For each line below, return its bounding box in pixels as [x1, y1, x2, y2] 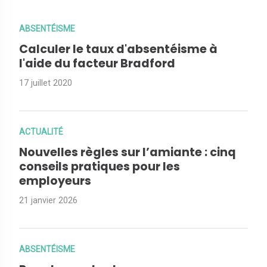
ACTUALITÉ [19, 126, 63, 136]
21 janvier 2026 [19, 195, 77, 206]
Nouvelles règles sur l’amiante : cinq [19, 144, 236, 160]
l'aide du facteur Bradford [19, 55, 175, 72]
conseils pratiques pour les [19, 158, 180, 175]
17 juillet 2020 [19, 77, 72, 88]
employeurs [19, 172, 91, 189]
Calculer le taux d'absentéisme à [19, 41, 218, 57]
